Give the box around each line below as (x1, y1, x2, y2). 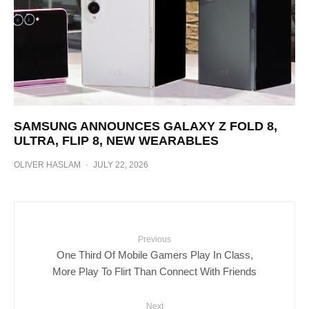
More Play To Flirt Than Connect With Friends (52, 265, 257, 277)
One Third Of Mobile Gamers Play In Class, (56, 248, 253, 260)
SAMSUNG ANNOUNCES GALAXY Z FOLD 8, (14, 119, 277, 133)
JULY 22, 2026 (93, 160, 148, 170)
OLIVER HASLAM (14, 160, 81, 170)
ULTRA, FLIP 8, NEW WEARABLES (14, 134, 219, 148)
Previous (138, 235, 171, 244)
